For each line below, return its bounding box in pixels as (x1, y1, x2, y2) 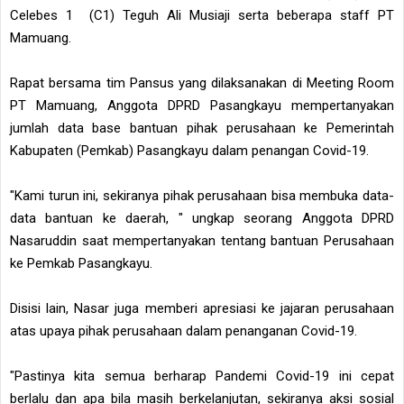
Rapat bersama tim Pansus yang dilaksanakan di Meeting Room (10, 75, 394, 92)
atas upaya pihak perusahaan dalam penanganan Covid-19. (10, 323, 357, 340)
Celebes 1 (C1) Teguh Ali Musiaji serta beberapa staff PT (10, 7, 394, 24)
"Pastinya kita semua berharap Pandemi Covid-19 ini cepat (10, 368, 394, 385)
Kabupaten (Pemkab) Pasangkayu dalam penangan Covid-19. (10, 142, 369, 160)
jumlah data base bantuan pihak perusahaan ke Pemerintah (10, 120, 394, 137)
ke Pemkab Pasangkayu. (10, 255, 152, 272)
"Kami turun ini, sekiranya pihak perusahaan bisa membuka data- (10, 188, 394, 205)
